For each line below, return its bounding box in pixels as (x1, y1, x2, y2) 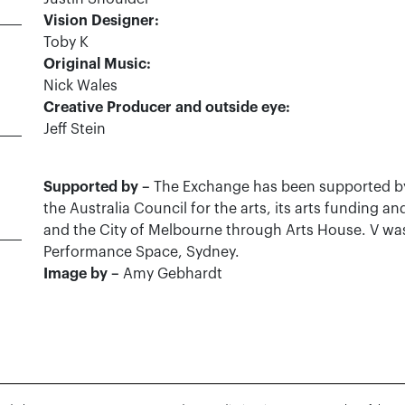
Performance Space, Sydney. (43, 245, 240, 259)
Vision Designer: (43, 14, 160, 28)
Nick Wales (43, 79, 118, 93)
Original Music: (43, 57, 152, 71)
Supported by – (43, 180, 155, 194)
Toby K (43, 35, 89, 50)
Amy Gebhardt (123, 267, 223, 281)
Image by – (43, 267, 124, 281)
